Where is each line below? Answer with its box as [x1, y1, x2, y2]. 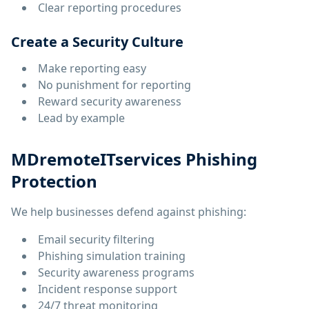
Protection [11, 170, 97, 192]
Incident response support [38, 281, 177, 297]
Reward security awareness [38, 94, 181, 109]
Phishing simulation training [38, 248, 186, 263]
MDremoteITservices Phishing [11, 148, 257, 170]
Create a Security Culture [11, 32, 183, 51]
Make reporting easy [38, 61, 146, 76]
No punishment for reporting [38, 77, 191, 92]
